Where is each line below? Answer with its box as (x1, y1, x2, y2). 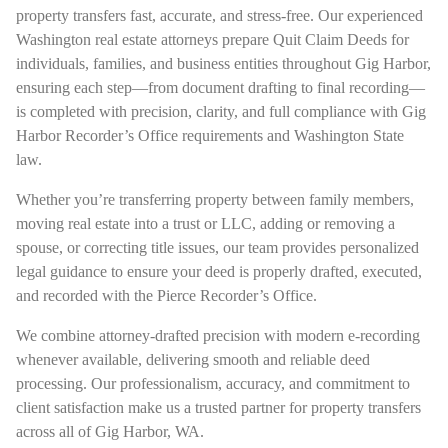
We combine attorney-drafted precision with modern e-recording (16, 326, 420, 344)
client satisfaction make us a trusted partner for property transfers (16, 398, 421, 416)
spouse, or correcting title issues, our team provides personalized (16, 238, 419, 256)
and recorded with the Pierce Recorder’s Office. (16, 286, 317, 304)
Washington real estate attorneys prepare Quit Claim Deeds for (16, 30, 409, 48)
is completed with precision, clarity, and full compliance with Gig (16, 102, 426, 120)
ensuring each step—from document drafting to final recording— (16, 78, 425, 96)
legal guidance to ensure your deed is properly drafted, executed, (16, 262, 422, 280)
